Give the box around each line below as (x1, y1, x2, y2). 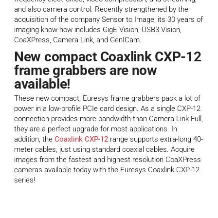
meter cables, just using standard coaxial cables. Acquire (14, 145, 195, 154)
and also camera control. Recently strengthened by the (14, 5, 188, 14)
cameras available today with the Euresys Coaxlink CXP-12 (14, 165, 200, 175)
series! (14, 176, 35, 185)
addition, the (14, 135, 54, 144)
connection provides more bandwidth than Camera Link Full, (14, 114, 203, 124)
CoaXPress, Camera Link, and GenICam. (14, 36, 142, 45)
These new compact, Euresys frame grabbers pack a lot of (14, 94, 200, 103)
